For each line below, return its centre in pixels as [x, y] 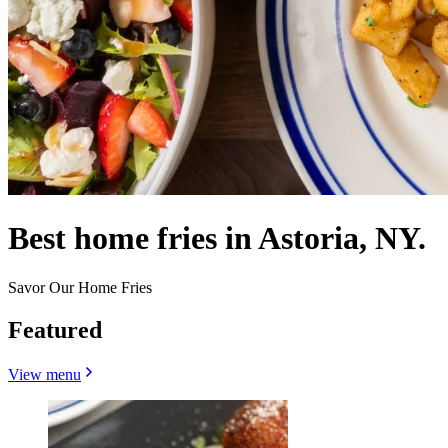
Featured [55, 329]
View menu [44, 374]
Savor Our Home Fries [80, 287]
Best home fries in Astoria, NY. [217, 238]
